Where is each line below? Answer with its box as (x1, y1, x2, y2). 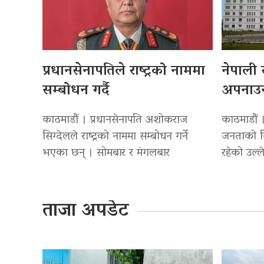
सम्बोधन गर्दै (42, 77, 110, 104)
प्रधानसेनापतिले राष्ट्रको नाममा (42, 58, 205, 85)
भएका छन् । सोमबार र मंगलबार (42, 142, 170, 164)
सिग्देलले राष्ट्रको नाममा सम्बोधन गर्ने (42, 126, 188, 148)
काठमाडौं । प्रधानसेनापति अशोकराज (42, 109, 187, 131)
